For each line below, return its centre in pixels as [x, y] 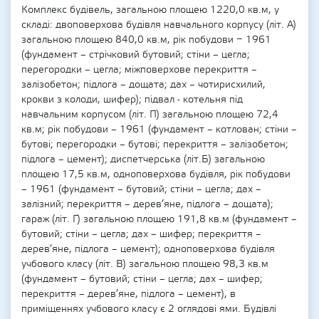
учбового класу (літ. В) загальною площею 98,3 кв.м [145, 264]
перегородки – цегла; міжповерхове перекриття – [139, 70]
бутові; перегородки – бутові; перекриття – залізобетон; [155, 145]
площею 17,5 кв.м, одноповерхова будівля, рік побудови [156, 174]
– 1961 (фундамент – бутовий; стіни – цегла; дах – [141, 189]
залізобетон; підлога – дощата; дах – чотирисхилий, [143, 85]
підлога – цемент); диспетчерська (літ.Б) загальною [143, 159]
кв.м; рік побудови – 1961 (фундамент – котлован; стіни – [159, 130]
